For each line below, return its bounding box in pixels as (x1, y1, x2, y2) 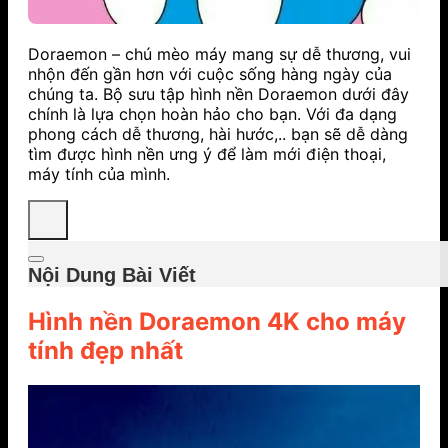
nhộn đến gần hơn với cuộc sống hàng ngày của (28, 63, 392, 84)
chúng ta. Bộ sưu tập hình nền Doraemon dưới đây (28, 83, 409, 104)
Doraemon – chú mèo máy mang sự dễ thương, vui (28, 43, 411, 64)
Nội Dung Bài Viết (28, 263, 196, 286)
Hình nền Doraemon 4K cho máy (28, 306, 406, 336)
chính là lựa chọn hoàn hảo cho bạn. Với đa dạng (28, 103, 397, 124)
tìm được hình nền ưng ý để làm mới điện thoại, (28, 143, 386, 164)
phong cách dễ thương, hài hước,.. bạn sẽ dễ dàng (28, 123, 408, 144)
